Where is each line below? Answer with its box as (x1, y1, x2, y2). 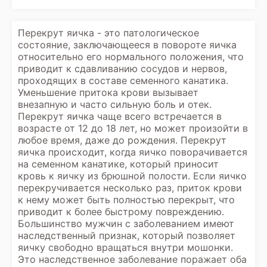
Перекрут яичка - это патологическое (18, 27, 199, 39)
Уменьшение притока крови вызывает (18, 86, 198, 98)
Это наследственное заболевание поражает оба (18, 253, 247, 265)
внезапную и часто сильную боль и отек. (18, 98, 212, 110)
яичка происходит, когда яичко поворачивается (18, 146, 247, 158)
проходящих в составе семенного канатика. (18, 74, 228, 86)
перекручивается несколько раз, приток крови (18, 182, 242, 194)
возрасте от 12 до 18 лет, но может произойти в (18, 122, 248, 134)
